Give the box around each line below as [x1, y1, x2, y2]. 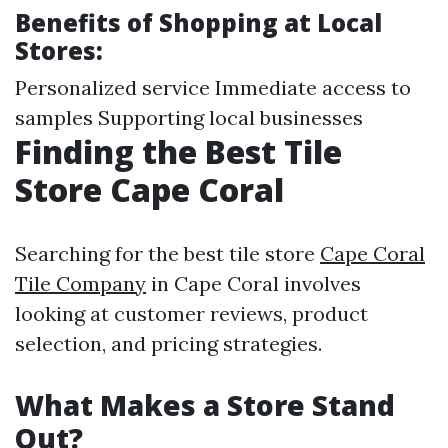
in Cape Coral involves [146, 271, 361, 296]
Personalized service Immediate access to [15, 75, 411, 100]
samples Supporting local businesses [15, 105, 363, 130]
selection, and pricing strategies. [15, 331, 322, 356]
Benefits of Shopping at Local [15, 6, 382, 39]
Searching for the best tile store [15, 241, 320, 266]
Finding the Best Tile [15, 130, 342, 173]
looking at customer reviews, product [15, 301, 368, 326]
